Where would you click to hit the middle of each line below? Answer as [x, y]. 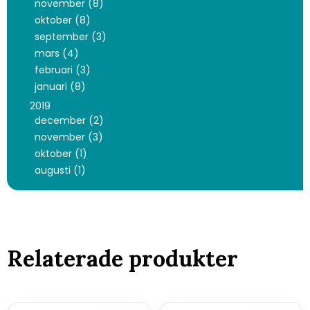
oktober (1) [61, 153]
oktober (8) [62, 20]
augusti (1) [60, 170]
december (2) [69, 120]
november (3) [69, 137]
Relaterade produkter [122, 258]
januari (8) [60, 86]
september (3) [70, 36]
